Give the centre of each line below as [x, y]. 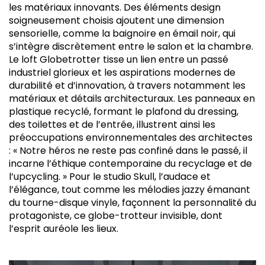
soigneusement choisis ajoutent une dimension [117, 21]
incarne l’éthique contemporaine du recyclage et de [130, 164]
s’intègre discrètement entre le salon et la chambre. [131, 47]
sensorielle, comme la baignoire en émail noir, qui [122, 34]
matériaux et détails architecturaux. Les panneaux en [132, 99]
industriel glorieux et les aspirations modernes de [122, 73]
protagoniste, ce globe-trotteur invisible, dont [116, 216]
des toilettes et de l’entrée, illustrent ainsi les [112, 125]
